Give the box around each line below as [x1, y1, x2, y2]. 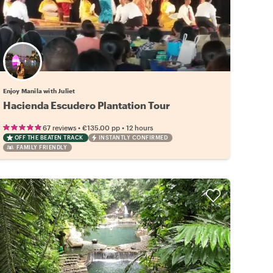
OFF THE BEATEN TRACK [14, 133, 83, 141]
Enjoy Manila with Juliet [2, 87, 76, 94]
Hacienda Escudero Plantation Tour [2, 99, 170, 111]
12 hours [126, 123, 153, 132]
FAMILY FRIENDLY [16, 143, 68, 151]
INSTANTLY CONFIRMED [98, 133, 168, 141]
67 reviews [42, 123, 76, 132]
